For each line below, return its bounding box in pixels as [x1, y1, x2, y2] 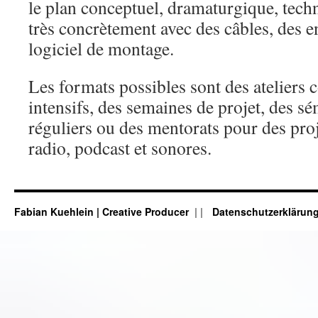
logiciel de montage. [28, 36, 174, 60]
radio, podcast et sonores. [28, 136, 212, 160]
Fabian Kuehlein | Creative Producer [14, 204, 192, 219]
